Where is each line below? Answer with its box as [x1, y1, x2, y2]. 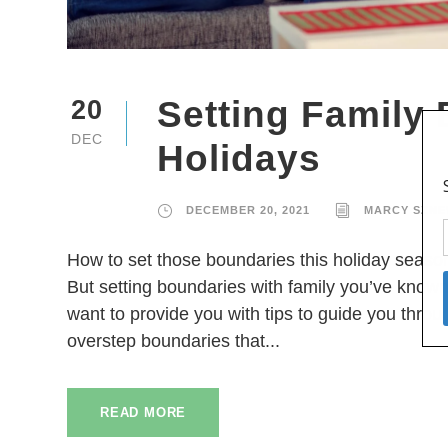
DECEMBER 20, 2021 [186, 204, 310, 217]
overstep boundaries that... [67, 331, 280, 352]
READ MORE [100, 405, 187, 421]
